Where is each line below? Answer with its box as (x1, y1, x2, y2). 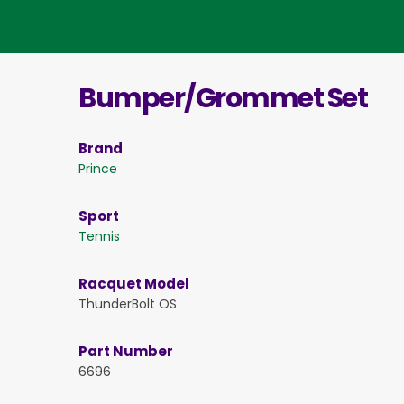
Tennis (78, 226, 120, 245)
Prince (78, 159, 117, 178)
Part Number (78, 341, 173, 361)
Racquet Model (78, 273, 189, 293)
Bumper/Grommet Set (78, 78, 367, 117)
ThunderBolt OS (78, 294, 177, 313)
